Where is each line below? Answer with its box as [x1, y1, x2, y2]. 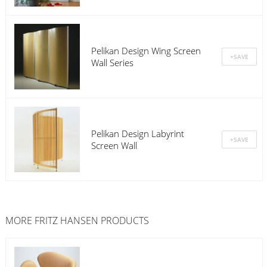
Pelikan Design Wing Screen [91, 44, 201, 57]
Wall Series [91, 56, 133, 69]
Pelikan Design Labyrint [91, 127, 184, 139]
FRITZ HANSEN [34, 214, 101, 228]
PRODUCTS [100, 214, 149, 228]
